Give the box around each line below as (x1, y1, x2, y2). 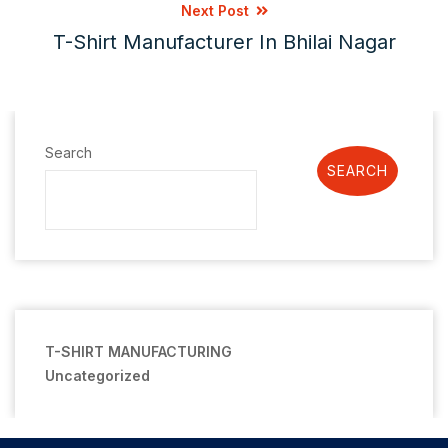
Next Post (180, 2, 253, 19)
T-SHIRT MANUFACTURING (45, 343, 232, 360)
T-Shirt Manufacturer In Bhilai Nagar (52, 30, 396, 54)
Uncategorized (45, 367, 150, 384)
